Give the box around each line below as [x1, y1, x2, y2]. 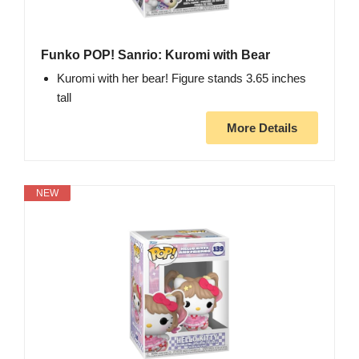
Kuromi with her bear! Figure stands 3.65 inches [57, 71, 306, 86]
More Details [227, 121, 297, 135]
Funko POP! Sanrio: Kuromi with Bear [41, 48, 270, 63]
